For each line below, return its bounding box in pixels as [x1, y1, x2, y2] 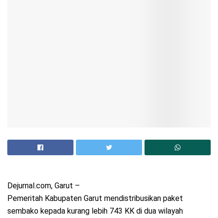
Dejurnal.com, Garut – [7, 181, 80, 190]
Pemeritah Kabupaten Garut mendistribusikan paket [7, 193, 183, 203]
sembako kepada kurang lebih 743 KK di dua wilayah [7, 206, 183, 216]
